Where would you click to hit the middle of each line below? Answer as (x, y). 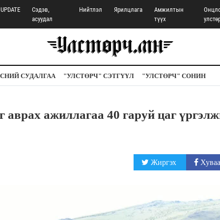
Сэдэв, (41, 10)
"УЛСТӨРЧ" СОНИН (174, 76)
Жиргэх (163, 162)
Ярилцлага (128, 10)
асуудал (42, 19)
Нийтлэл (91, 10)
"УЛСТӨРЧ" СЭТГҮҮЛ (99, 76)
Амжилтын (169, 10)
